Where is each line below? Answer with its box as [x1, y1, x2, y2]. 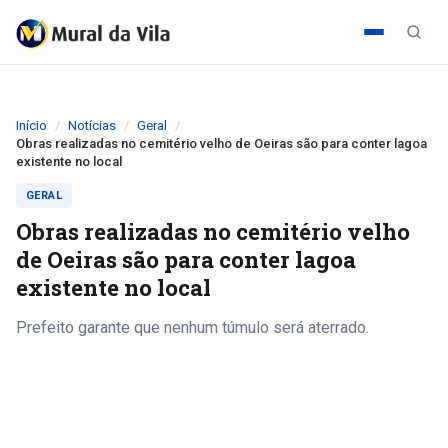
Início [16, 118, 47, 133]
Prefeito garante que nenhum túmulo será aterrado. [16, 318, 369, 337]
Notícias [68, 118, 116, 133]
